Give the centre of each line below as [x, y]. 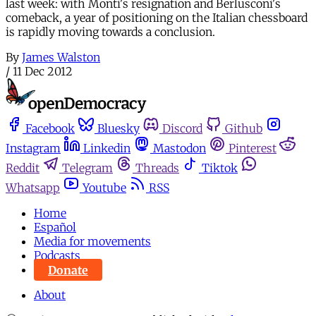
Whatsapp [33, 188]
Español [55, 227]
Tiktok [220, 168]
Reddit [23, 168]
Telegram [87, 168]
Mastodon [180, 148]
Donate [68, 270]
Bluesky [119, 129]
